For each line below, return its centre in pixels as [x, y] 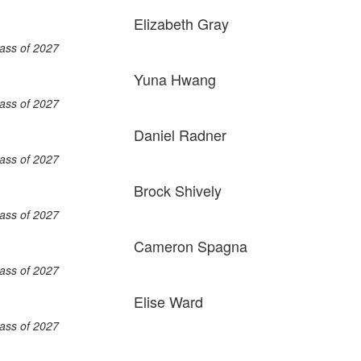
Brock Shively [178, 190]
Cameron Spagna [191, 246]
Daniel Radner [180, 135]
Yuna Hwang [175, 79]
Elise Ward [168, 301]
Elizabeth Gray [181, 23]
